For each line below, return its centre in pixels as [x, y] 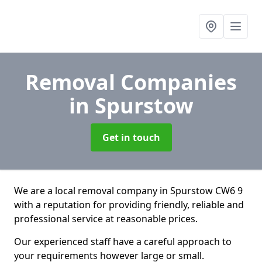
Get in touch [131, 137]
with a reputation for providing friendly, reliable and [129, 205]
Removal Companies [131, 82]
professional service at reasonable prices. [106, 219]
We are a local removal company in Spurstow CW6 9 [128, 191]
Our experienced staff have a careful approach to [123, 242]
